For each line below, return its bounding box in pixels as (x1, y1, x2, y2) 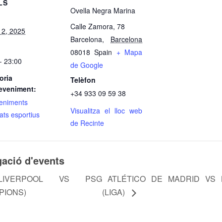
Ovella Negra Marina (70, 5, 135, 15)
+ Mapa (116, 47, 143, 57)
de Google (70, 59, 103, 70)
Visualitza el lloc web (70, 105, 142, 115)
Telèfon (70, 74, 96, 85)
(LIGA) (102, 186, 127, 198)
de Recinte (70, 117, 104, 128)
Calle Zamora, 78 (70, 21, 125, 31)
